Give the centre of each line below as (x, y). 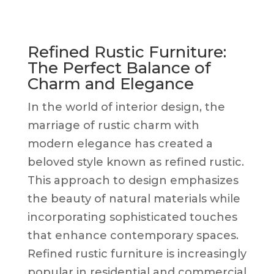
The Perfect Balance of (119, 68)
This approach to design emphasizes (133, 180)
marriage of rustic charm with (113, 125)
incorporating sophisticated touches (132, 217)
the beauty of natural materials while (134, 198)
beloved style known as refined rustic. (135, 162)
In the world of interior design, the (126, 107)
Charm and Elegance (110, 83)
